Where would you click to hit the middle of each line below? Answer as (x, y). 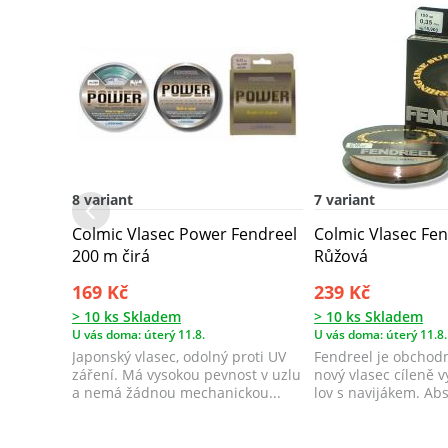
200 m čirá (111, 256)
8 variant (102, 199)
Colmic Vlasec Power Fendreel (184, 234)
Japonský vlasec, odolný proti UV (179, 356)
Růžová (341, 256)
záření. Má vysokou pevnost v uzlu (186, 374)
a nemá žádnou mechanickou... (176, 392)
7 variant (345, 199)
